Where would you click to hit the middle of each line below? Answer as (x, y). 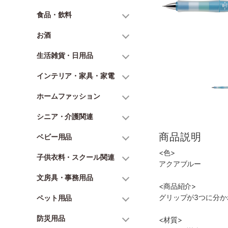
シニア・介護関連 (65, 116)
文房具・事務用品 (65, 177)
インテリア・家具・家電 (76, 76)
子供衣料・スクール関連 (76, 157)
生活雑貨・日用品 (65, 55)
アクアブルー (180, 164)
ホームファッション (68, 96)
